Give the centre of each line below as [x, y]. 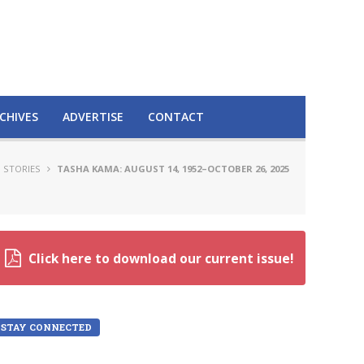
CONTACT [176, 117]
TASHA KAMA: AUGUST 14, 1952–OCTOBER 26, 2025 [173, 169]
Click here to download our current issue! [161, 259]
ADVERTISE [93, 117]
